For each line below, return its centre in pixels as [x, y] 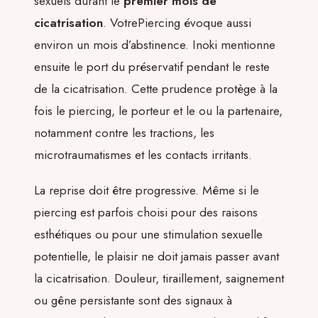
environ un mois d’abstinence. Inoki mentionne [155, 45]
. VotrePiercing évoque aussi [177, 23]
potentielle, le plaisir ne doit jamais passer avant [157, 256]
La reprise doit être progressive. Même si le [147, 190]
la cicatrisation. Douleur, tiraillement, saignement [159, 278]
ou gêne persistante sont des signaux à [133, 300]
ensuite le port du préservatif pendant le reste [152, 67]
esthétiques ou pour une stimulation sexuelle [148, 234]
